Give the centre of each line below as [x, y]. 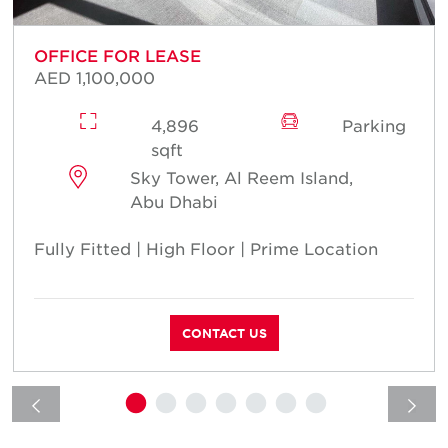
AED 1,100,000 [94, 76]
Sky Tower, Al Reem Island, [241, 176]
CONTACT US [224, 332]
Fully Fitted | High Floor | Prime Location [206, 247]
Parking [374, 124]
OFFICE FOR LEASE [117, 54]
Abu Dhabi [173, 200]
